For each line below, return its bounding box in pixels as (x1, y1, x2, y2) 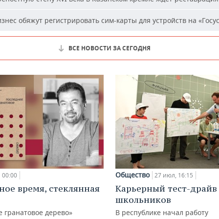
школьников (115, 194, 171, 205)
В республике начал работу (115, 207, 208, 217)
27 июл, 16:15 (154, 171, 193, 179)
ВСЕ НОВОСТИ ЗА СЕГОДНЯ (68, 44, 151, 53)
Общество (115, 170, 150, 179)
